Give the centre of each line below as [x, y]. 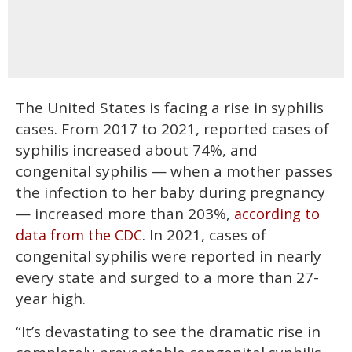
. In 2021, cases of [204, 235]
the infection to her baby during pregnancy [170, 192]
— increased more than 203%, [125, 213]
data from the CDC [79, 235]
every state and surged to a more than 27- [167, 277]
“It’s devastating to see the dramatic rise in [168, 331]
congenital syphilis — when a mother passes [174, 171]
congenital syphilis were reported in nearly [169, 256]
